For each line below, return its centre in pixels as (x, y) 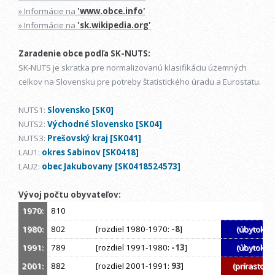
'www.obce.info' (111, 11)
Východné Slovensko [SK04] (105, 124)
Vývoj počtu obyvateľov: (70, 195)
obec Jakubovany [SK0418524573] (111, 167)
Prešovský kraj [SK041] (94, 138)
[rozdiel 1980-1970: (132, 229)
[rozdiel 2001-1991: (132, 266)
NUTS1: (33, 110)
